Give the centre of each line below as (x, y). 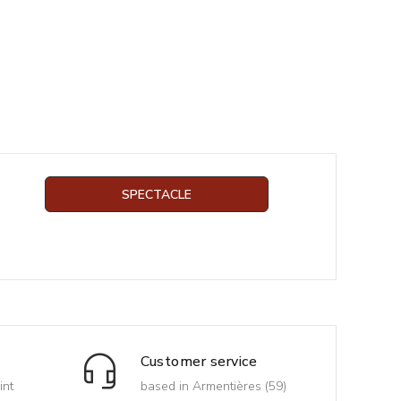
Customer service (199, 362)
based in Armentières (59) (213, 386)
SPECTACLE (157, 195)
